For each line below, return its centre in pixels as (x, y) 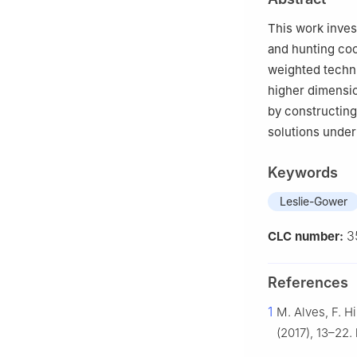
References (308, 283)
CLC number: (307, 237)
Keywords (303, 173)
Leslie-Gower (314, 202)
